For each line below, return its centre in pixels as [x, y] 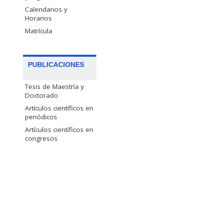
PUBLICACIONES [56, 65]
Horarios [38, 18]
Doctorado [42, 96]
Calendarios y [46, 9]
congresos [41, 139]
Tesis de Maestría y [55, 87]
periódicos [41, 117]
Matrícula [39, 31]
